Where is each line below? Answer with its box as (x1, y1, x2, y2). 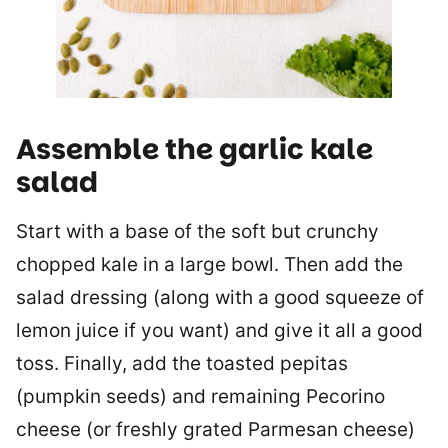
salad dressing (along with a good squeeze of (16, 285, 424, 309)
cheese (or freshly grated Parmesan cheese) (16, 417, 415, 441)
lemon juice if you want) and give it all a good (16, 318, 423, 342)
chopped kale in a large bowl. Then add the (16, 252, 403, 276)
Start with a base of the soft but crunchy (16, 219, 379, 243)
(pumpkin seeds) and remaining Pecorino (16, 384, 385, 408)
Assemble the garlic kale (16, 129, 373, 169)
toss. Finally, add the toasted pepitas (16, 351, 348, 375)
